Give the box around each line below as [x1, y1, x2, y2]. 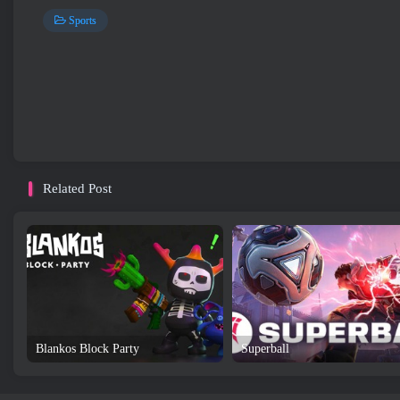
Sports [69, 13, 96, 27]
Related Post [43, 180, 112, 196]
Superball [241, 341, 289, 355]
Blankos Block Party [36, 341, 139, 355]
